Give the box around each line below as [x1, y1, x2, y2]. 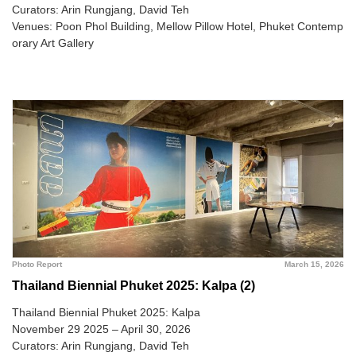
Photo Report [12, 260, 62, 269]
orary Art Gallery [12, 37, 94, 49]
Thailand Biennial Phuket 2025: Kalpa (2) [12, 279, 255, 292]
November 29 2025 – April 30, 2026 [12, 323, 191, 335]
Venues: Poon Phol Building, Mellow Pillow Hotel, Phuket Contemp [12, 20, 343, 33]
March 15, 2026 [284, 260, 344, 269]
